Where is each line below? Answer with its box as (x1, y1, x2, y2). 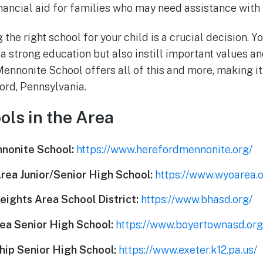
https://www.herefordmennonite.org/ (76, 143, 253, 156)
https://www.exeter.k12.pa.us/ (119, 243, 258, 256)
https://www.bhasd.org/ (141, 193, 253, 206)
